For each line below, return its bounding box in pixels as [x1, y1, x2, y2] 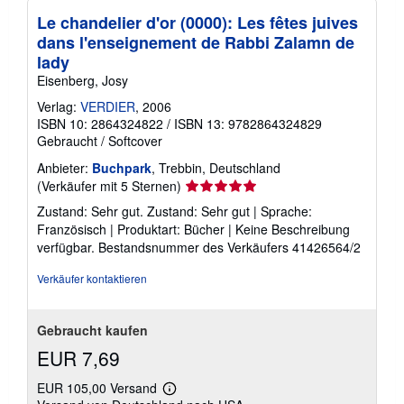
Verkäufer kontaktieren [37, 270, 147, 286]
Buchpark [92, 158, 151, 177]
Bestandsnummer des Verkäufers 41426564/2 [98, 237, 361, 256]
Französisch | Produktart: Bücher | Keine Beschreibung [37, 219, 350, 238]
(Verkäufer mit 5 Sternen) [37, 176, 181, 195]
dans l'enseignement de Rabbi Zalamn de [37, 30, 354, 54]
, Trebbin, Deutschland [151, 158, 280, 177]
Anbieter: [37, 158, 88, 177]
